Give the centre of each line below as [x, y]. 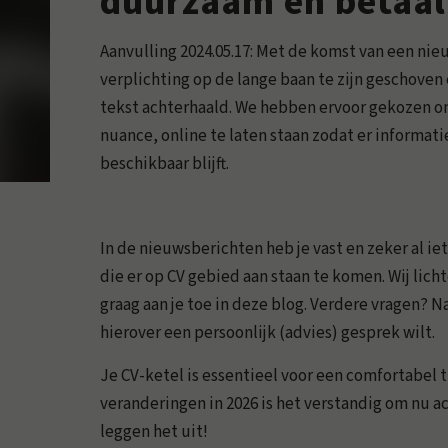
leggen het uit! [154, 431]
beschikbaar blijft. [164, 164]
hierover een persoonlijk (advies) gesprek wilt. [267, 333]
